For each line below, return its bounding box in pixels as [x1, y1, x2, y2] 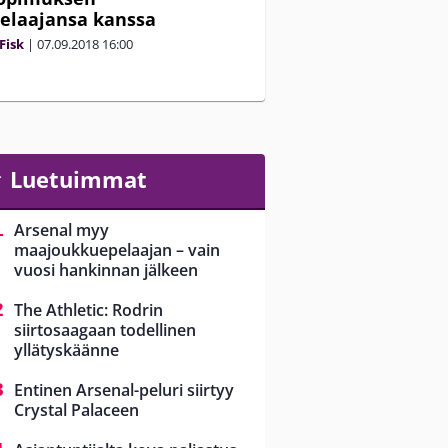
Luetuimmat [9, 164, 147, 194]
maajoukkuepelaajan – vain [14, 239, 220, 262]
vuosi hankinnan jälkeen [14, 259, 198, 282]
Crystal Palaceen [14, 399, 139, 422]
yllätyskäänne [14, 339, 119, 362]
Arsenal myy [14, 219, 109, 242]
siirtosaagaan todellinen [14, 319, 196, 342]
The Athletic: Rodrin [14, 299, 163, 322]
